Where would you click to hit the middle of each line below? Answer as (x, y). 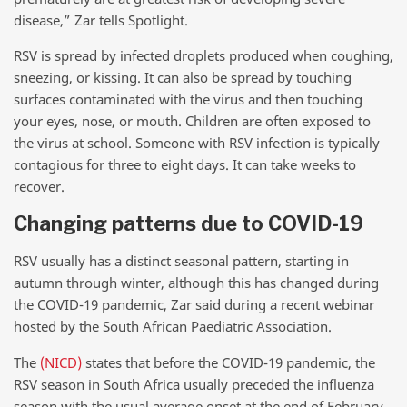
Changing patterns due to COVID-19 (189, 223)
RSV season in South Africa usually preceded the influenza (194, 384)
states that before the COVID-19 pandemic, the (228, 362)
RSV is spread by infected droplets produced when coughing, (203, 56)
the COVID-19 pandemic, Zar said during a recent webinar (194, 305)
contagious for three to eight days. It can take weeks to (185, 165)
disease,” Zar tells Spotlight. (101, 20)
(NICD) (61, 362)
